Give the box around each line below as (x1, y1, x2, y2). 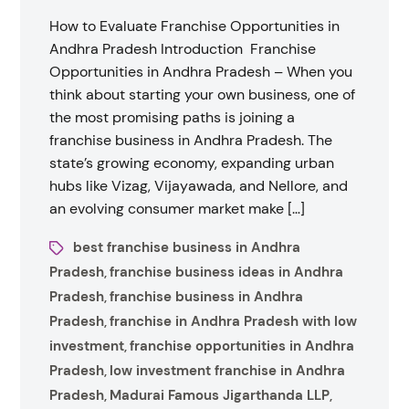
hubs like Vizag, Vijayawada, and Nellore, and (49, 176, 349, 195)
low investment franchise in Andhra (110, 362, 346, 380)
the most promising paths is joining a (49, 108, 296, 127)
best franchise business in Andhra (73, 238, 301, 257)
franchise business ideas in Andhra (110, 263, 344, 281)
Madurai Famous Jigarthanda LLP (110, 386, 330, 404)
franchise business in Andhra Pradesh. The (49, 131, 333, 150)
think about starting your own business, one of (49, 85, 356, 104)
